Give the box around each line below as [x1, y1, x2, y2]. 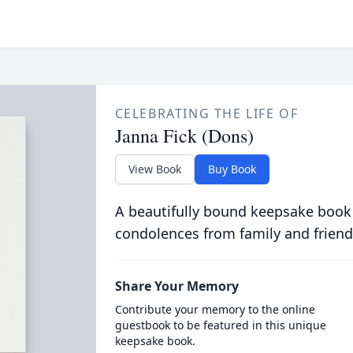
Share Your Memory [114, 277, 239, 295]
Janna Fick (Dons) [114, 123, 254, 148]
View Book [128, 162, 181, 176]
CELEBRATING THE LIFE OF [114, 105, 299, 122]
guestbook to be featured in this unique [114, 318, 326, 333]
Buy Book [207, 162, 256, 176]
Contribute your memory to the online [114, 302, 315, 317]
